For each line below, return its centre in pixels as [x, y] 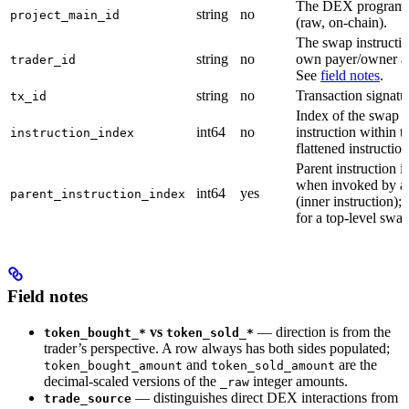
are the [356, 365]
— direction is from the [322, 332]
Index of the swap [347, 115]
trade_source [88, 399]
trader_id [43, 59]
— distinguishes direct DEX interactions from [265, 398]
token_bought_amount [113, 366]
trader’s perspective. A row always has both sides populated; [217, 349]
